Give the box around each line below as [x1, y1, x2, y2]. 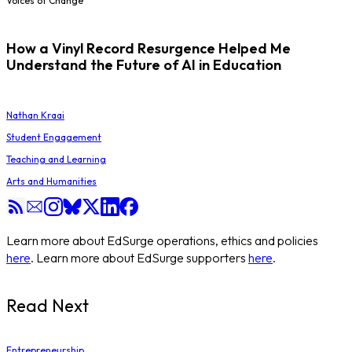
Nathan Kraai [6, 108, 64, 121]
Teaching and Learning [6, 152, 106, 165]
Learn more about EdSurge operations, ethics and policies [6, 232, 318, 248]
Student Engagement [6, 130, 101, 143]
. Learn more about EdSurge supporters [31, 249, 246, 266]
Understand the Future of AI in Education [6, 55, 281, 74]
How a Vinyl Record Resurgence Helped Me [6, 38, 291, 57]
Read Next [6, 294, 89, 317]
